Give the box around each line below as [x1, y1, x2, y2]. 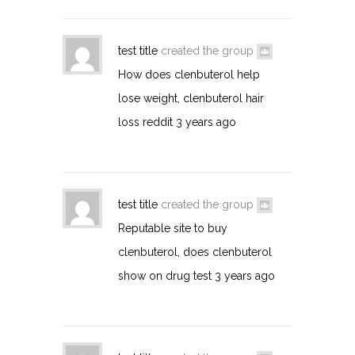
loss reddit [118, 115, 173, 128]
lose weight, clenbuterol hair [118, 91, 264, 105]
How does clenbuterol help [118, 67, 260, 81]
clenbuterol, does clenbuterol [118, 245, 272, 258]
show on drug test [118, 269, 212, 282]
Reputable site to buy [118, 221, 227, 235]
